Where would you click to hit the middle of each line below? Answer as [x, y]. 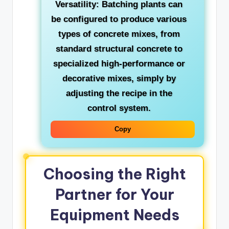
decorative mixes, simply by [119, 78]
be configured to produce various [119, 19]
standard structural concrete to [119, 49]
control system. [119, 108]
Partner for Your [114, 194]
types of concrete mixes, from [119, 34]
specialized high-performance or [119, 63]
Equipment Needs [114, 215]
